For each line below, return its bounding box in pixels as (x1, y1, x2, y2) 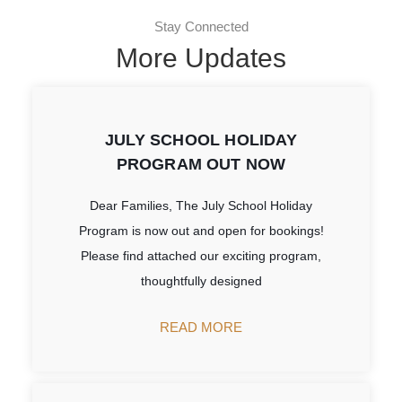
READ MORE (160, 319, 242, 335)
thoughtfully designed (140, 273, 262, 288)
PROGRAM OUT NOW (116, 154, 286, 173)
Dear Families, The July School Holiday (90, 197, 312, 213)
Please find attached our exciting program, (81, 248, 321, 263)
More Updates (116, 43, 286, 74)
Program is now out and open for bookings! (78, 223, 324, 238)
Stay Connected (153, 19, 249, 35)
